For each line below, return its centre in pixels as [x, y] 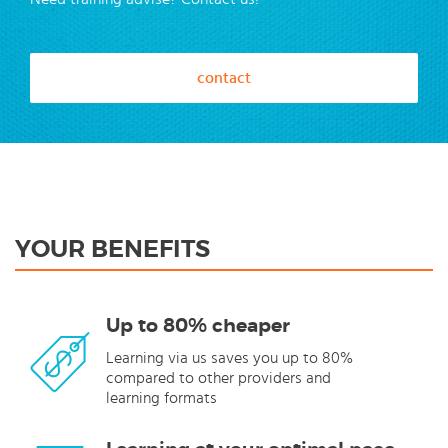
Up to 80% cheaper [198, 325]
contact [224, 77]
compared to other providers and [218, 377]
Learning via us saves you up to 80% [229, 357]
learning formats [161, 397]
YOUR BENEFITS [112, 248]
